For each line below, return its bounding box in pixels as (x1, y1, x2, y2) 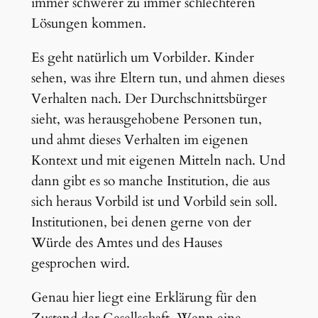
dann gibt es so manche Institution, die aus (31, 171, 270, 190)
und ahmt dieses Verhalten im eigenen (31, 130, 248, 149)
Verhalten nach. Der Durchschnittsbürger (31, 89, 267, 108)
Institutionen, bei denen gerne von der (31, 212, 251, 231)
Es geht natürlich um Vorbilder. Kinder (31, 48, 254, 67)
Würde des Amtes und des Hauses (31, 233, 222, 252)
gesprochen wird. (31, 253, 130, 273)
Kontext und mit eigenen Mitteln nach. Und (31, 150, 285, 170)
